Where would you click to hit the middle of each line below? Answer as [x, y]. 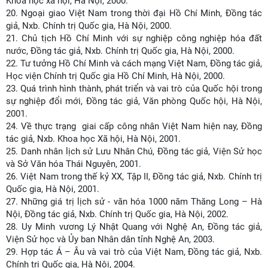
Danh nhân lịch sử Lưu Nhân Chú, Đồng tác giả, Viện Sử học [141, 151]
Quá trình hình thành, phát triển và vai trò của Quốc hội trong [141, 89]
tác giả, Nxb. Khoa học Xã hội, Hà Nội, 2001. [93, 139]
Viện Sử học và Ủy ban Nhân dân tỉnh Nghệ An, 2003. [110, 239]
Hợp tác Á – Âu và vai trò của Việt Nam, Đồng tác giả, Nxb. [141, 252]
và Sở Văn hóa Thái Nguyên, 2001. [74, 164]
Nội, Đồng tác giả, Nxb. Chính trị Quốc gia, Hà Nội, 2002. [117, 214]
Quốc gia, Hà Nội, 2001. [53, 189]
